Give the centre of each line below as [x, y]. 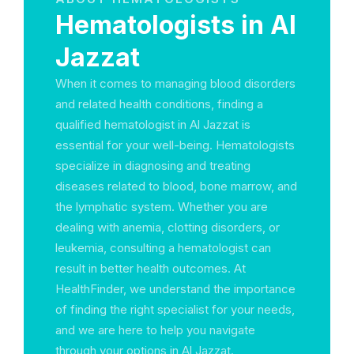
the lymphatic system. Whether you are [162, 207]
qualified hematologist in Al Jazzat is [153, 124]
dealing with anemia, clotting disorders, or [168, 227]
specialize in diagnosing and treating [153, 166]
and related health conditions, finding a [159, 104]
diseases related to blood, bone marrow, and [176, 186]
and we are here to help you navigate [155, 330]
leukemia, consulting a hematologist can [163, 248]
